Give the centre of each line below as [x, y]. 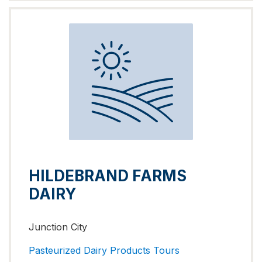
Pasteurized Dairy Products [89, 251]
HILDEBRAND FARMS [108, 175]
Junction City [58, 227]
